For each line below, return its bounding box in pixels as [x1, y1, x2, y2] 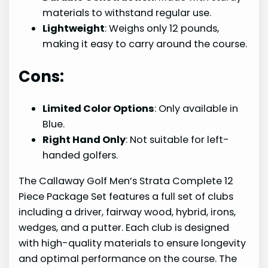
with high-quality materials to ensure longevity [19, 236, 246, 250]
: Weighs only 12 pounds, [105, 21, 220, 35]
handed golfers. [42, 148, 118, 163]
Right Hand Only [42, 133, 126, 147]
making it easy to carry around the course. [42, 36, 248, 51]
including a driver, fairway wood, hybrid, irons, [19, 205, 236, 219]
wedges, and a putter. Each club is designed [19, 220, 230, 234]
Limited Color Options [42, 102, 155, 116]
